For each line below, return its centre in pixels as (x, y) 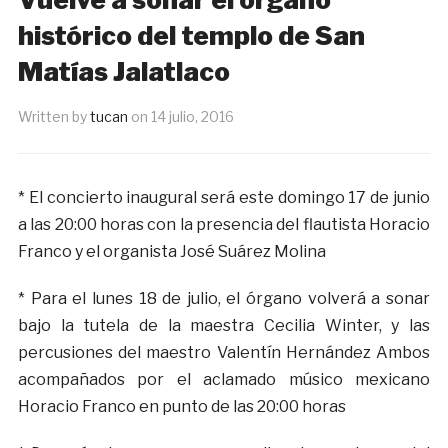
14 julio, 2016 (192, 117)
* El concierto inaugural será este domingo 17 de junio (224, 198)
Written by (53, 117)
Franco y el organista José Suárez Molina (171, 252)
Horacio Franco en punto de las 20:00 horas (181, 407)
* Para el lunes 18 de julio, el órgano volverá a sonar (224, 299)
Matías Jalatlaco (123, 72)
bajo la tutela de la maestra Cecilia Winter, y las (224, 326)
